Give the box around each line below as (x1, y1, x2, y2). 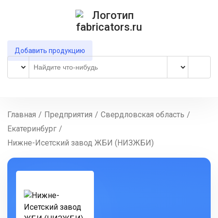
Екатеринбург (7, 124, 56, 133)
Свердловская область (101, 110, 184, 119)
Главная (7, 110, 36, 119)
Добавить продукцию (15, 47, 85, 54)
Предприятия (44, 110, 92, 119)
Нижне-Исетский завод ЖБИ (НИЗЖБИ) (7, 138, 154, 147)
